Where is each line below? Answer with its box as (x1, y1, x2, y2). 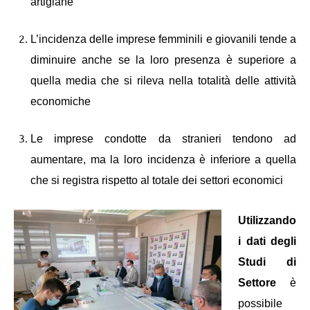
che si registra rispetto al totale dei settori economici (30, 174, 283, 186)
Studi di (238, 255, 296, 268)
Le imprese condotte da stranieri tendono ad (30, 132, 296, 145)
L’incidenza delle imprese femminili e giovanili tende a (30, 33, 296, 45)
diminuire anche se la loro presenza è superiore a (30, 53, 296, 66)
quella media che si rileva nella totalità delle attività (30, 74, 296, 86)
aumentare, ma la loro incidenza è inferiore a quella (30, 153, 296, 165)
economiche (30, 95, 91, 107)
